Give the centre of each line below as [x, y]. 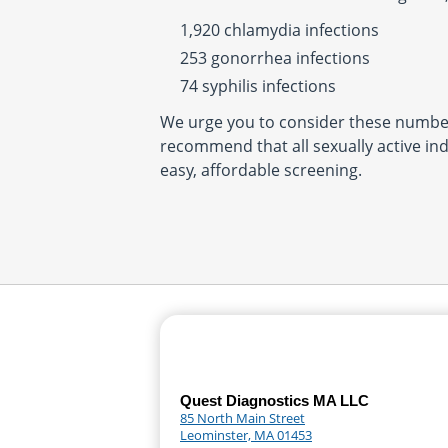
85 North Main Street [242, 418]
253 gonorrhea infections [275, 58]
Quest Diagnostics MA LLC [274, 400]
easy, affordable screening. [261, 170]
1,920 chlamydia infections [279, 30]
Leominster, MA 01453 [246, 435]
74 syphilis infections [258, 86]
